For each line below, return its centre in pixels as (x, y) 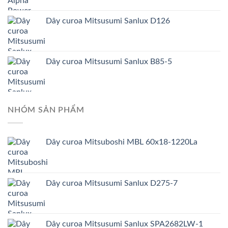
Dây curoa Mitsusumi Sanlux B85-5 (109, 62)
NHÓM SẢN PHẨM (46, 110)
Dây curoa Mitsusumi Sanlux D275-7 (112, 183)
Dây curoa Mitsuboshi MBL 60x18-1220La (122, 142)
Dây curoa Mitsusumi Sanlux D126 (108, 21)
